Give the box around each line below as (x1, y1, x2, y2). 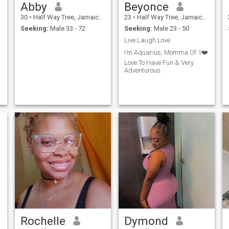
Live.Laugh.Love (124, 36, 170, 44)
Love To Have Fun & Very (124, 59, 194, 67)
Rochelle (20, 214, 65, 227)
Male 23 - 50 (152, 25, 189, 33)
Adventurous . (124, 66, 164, 75)
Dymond (124, 214, 168, 227)
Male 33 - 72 (48, 25, 85, 33)
